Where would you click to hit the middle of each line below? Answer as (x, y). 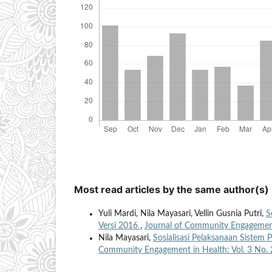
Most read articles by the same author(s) (172, 190)
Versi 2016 (119, 226)
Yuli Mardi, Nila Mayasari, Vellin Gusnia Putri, (182, 214)
